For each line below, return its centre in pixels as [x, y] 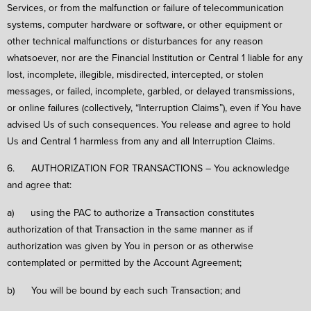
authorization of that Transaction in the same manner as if [130, 229]
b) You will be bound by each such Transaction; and [124, 290]
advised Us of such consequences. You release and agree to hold [149, 124]
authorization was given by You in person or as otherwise [130, 246]
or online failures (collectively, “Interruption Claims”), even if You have [154, 107]
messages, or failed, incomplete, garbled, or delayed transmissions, [151, 91]
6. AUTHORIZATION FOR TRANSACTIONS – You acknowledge [148, 168]
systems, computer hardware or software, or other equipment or [145, 24]
